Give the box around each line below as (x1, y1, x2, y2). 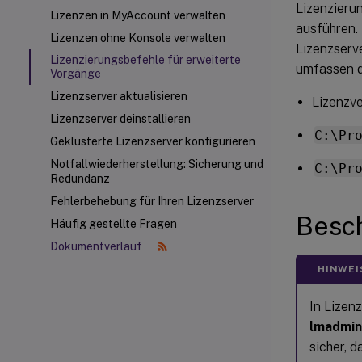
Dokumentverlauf (50, 240, 145, 253)
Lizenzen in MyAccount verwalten (50, 9, 225, 22)
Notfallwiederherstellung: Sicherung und (50, 158, 263, 170)
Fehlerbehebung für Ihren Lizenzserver (50, 195, 254, 208)
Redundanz (50, 172, 110, 185)
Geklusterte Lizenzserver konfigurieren (50, 135, 255, 148)
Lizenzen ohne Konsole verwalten (50, 32, 225, 44)
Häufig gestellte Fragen (50, 217, 177, 230)
